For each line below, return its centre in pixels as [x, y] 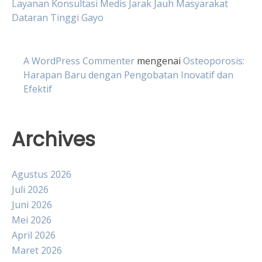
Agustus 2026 [42, 174]
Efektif [38, 89]
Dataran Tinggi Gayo [58, 17]
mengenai [159, 61]
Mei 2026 [32, 220]
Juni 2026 [32, 205]
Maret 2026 [37, 250]
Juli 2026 [30, 189]
